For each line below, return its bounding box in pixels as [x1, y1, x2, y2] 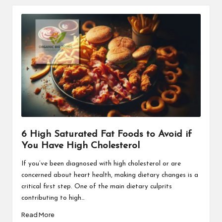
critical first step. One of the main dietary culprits [21, 183, 172, 190]
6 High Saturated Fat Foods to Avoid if [21, 129, 192, 139]
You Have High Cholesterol [21, 141, 140, 151]
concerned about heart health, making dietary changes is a [21, 171, 198, 178]
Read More [21, 211, 55, 219]
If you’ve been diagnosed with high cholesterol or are [21, 160, 181, 167]
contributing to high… [21, 194, 85, 201]
